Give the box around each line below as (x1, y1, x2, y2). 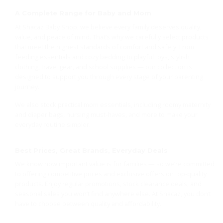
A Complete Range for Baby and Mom (14, 9, 151, 17)
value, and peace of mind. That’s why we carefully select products (14, 32, 209, 41)
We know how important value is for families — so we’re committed (14, 159, 215, 169)
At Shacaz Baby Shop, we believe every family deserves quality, (14, 22, 202, 31)
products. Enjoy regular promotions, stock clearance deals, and (14, 179, 202, 189)
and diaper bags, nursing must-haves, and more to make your (14, 110, 198, 119)
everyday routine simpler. (14, 120, 91, 129)
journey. (14, 82, 39, 91)
